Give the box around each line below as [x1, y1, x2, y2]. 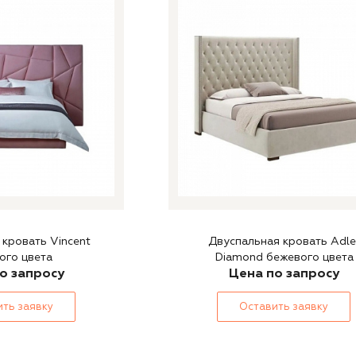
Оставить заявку [239, 300, 328, 313]
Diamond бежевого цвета [214, 250, 354, 264]
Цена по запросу [228, 265, 339, 281]
